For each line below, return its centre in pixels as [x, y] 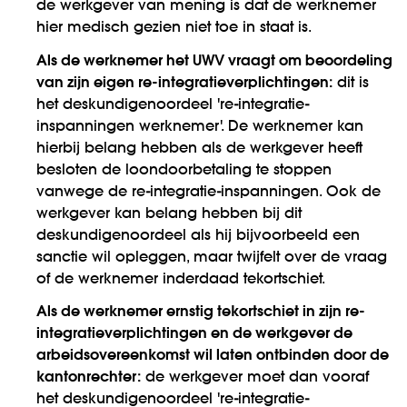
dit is [351, 83]
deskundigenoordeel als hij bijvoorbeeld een [198, 236]
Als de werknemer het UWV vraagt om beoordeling [214, 61]
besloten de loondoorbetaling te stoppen [184, 170]
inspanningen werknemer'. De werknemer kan [200, 127]
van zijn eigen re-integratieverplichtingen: [184, 83]
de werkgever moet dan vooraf [255, 378]
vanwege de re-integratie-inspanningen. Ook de [208, 192]
